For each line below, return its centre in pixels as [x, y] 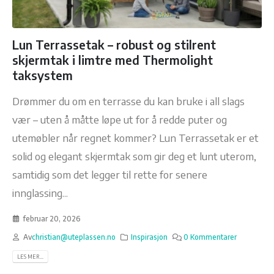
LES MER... [30, 256]
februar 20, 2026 [52, 218]
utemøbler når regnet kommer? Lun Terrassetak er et [135, 137]
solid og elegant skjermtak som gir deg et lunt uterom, [134, 156]
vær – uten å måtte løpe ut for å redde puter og [120, 119]
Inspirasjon [150, 237]
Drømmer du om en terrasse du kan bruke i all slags [128, 101]
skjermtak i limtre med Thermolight [113, 60]
